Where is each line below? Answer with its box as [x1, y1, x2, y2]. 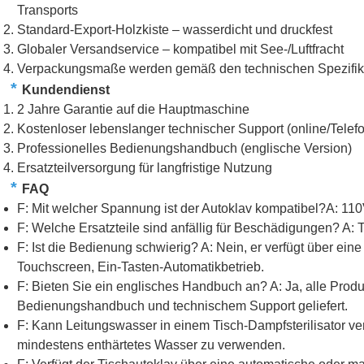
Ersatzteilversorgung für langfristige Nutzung [17, 161, 272, 175]
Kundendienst [22, 83, 110, 97]
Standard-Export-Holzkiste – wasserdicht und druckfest [17, 23, 332, 37]
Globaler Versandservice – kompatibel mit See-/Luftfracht [17, 42, 344, 57]
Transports [17, 3, 78, 18]
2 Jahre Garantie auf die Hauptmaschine [17, 102, 249, 117]
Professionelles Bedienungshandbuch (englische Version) [17, 141, 352, 156]
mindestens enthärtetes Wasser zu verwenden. [17, 338, 285, 353]
